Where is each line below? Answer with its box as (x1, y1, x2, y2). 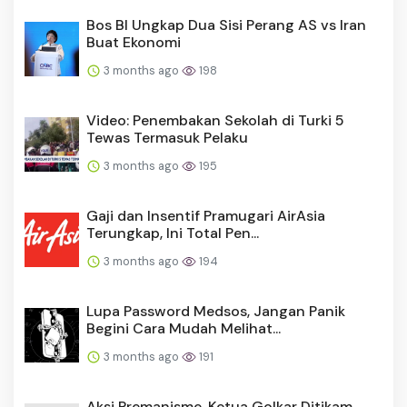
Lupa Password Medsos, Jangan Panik (86, 301, 345, 321)
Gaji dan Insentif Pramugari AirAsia (86, 205, 325, 225)
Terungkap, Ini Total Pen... (86, 223, 259, 243)
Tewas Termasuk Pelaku (86, 127, 248, 147)
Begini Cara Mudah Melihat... (86, 318, 281, 338)
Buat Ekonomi (86, 32, 181, 52)
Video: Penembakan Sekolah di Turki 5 (86, 110, 344, 130)
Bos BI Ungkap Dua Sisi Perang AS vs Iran (86, 15, 366, 35)
